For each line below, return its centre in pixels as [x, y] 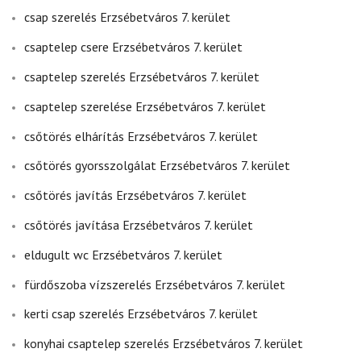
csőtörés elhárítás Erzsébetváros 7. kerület [141, 136]
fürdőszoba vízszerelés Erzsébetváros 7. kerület [155, 284]
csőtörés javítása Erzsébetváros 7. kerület [139, 224]
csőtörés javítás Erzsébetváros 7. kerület [135, 195]
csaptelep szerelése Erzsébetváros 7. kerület [145, 106]
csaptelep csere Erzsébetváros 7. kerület [133, 47]
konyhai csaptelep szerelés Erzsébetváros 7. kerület [164, 344]
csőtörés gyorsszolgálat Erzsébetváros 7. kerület [157, 166]
